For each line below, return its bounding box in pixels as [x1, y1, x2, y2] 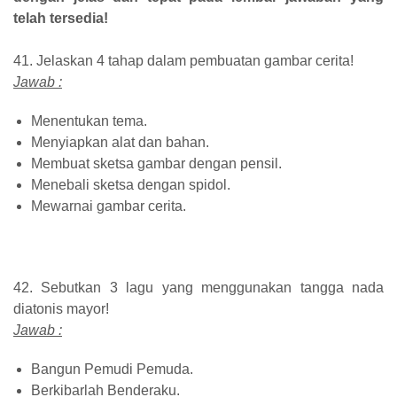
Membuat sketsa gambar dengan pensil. [31, 155, 282, 171]
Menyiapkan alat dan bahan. [31, 134, 209, 150]
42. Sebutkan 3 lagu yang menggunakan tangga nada [13, 279, 384, 295]
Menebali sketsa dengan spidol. [31, 176, 230, 192]
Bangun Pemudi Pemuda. [31, 361, 193, 377]
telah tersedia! [13, 10, 108, 26]
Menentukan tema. [31, 113, 147, 128]
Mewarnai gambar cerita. [31, 198, 186, 214]
